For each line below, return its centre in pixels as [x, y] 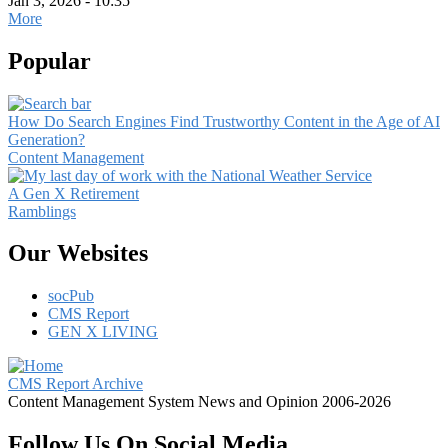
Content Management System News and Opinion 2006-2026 [199, 402]
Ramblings [42, 211]
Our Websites [78, 253]
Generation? [46, 139]
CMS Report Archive [75, 384]
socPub [71, 296]
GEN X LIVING [103, 332]
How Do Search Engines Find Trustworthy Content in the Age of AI [224, 121]
